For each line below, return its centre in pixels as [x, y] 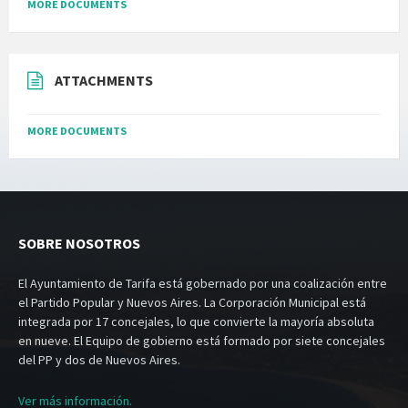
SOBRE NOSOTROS [79, 244]
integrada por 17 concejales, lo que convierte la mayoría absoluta [196, 322]
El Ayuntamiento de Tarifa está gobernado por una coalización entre [203, 284]
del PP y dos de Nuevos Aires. [99, 360]
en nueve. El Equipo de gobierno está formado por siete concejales [202, 341]
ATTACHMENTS [104, 81]
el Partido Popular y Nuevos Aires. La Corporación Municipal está [192, 303]
